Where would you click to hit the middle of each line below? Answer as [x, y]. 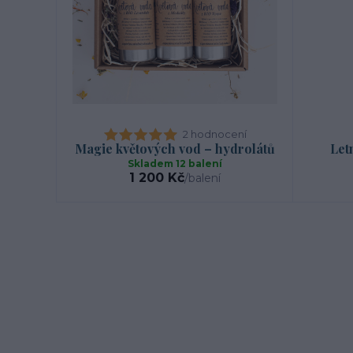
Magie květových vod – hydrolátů [175, 149]
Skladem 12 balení [175, 164]
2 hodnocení [214, 134]
